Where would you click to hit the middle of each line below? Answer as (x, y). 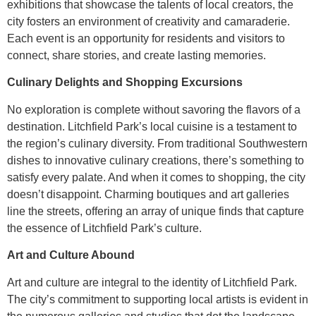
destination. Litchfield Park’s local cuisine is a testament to (152, 126)
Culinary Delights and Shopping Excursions (125, 83)
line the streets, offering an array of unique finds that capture (156, 211)
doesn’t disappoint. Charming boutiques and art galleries (148, 194)
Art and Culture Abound (71, 255)
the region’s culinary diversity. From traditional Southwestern (157, 143)
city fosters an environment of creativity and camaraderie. (148, 21)
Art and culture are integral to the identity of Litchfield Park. (152, 282)
